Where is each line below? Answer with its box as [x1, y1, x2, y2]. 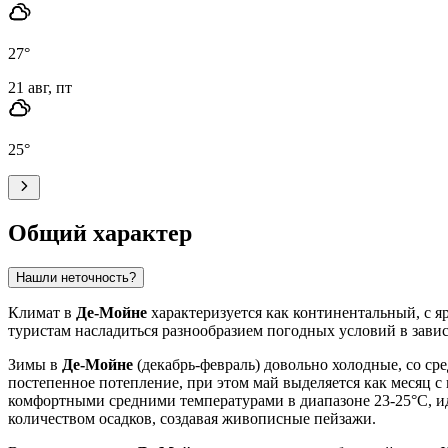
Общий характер [8, 219, 192, 246]
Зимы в [8, 355, 62, 373]
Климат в [8, 303, 76, 321]
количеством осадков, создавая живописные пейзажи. [8, 409, 376, 427]
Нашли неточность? [16, 269, 136, 285]
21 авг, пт [8, 78, 72, 96]
